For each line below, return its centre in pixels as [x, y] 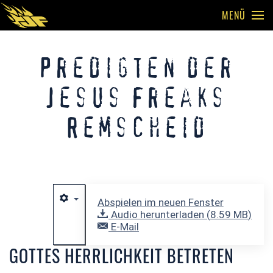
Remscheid [136, 129]
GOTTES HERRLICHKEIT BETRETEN [122, 256]
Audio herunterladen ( [159, 214]
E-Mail [124, 227]
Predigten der [136, 70]
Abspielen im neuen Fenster [160, 202]
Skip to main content [70, 35]
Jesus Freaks [136, 100]
